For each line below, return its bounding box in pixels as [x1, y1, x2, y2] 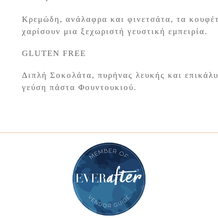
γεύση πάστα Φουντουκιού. [21, 82, 137, 92]
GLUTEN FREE [21, 48, 86, 58]
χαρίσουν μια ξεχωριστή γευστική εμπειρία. [21, 26, 208, 36]
